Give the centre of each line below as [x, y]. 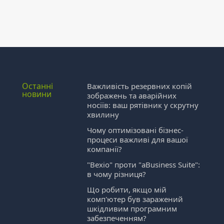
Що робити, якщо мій [127, 189]
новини [37, 94]
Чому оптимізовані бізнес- [135, 130]
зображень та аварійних [132, 95]
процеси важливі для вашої [138, 139]
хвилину [103, 114]
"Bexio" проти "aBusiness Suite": [144, 164]
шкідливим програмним [132, 208]
